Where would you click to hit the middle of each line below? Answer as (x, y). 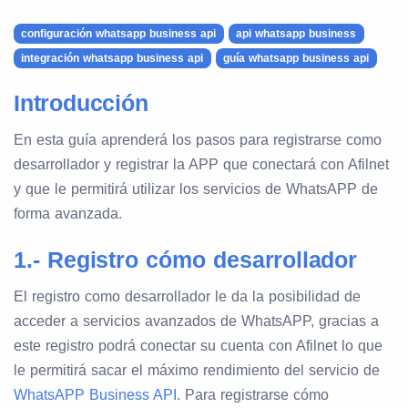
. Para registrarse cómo (253, 395)
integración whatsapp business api (112, 58)
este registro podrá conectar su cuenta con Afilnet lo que (198, 346)
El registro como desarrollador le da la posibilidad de (187, 296)
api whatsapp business (296, 34)
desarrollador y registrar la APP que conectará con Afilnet (201, 164)
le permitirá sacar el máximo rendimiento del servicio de (197, 370)
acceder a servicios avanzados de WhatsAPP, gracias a (196, 321)
